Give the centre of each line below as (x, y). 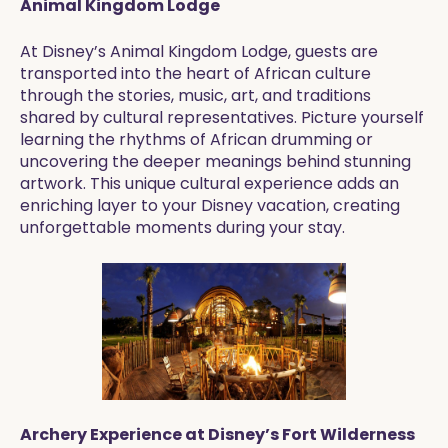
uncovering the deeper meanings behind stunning (215, 161)
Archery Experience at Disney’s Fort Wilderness (217, 434)
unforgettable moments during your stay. (182, 227)
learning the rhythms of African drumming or (196, 139)
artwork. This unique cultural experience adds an (209, 183)
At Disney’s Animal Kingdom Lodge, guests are (199, 51)
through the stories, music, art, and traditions (195, 95)
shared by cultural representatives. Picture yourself (222, 117)
